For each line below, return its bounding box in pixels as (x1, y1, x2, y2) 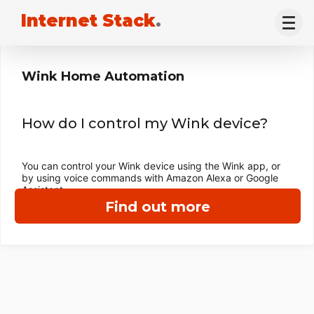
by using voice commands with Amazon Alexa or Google (22, 172, 278, 184)
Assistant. (22, 184, 66, 196)
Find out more (105, 198, 210, 215)
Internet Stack (21, 11, 156, 31)
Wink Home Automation (22, 69, 184, 84)
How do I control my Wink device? (22, 115, 268, 132)
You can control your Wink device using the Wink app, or (22, 160, 280, 172)
